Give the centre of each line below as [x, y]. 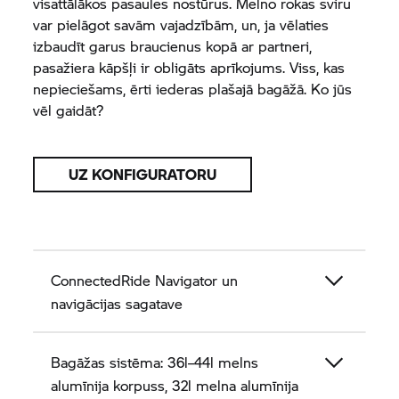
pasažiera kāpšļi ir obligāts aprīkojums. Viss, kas [189, 67]
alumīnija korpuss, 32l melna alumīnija [175, 385]
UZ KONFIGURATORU [143, 174]
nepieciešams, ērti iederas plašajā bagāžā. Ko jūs [193, 89]
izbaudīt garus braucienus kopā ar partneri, [173, 46]
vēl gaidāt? [69, 110]
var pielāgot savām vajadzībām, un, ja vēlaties [181, 24]
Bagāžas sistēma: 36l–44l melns [155, 362]
